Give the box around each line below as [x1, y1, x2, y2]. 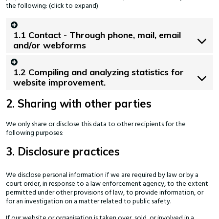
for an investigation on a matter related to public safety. [6, 197, 171, 207]
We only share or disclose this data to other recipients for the [6, 119, 186, 130]
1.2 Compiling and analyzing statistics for [13, 66, 184, 78]
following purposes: [6, 128, 64, 138]
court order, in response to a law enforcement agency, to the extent [6, 179, 208, 189]
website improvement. [13, 77, 106, 88]
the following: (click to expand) [6, 1, 98, 11]
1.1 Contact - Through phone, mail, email [13, 29, 181, 41]
